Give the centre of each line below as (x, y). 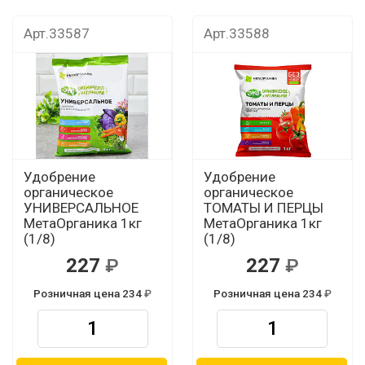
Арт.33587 (56, 34)
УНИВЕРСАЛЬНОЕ (81, 207)
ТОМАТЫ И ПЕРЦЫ (263, 207)
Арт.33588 (236, 34)
